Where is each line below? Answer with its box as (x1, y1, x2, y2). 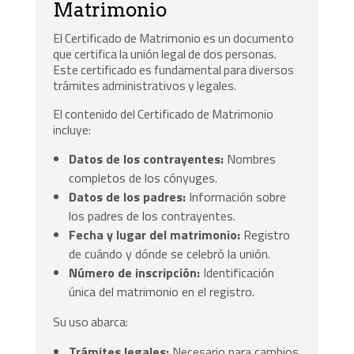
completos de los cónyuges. (69, 168, 218, 188)
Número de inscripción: (69, 263, 201, 283)
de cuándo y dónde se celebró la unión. (69, 244, 271, 264)
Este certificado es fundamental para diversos (53, 59, 295, 79)
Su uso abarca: (53, 312, 129, 332)
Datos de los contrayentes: (69, 149, 224, 169)
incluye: (53, 119, 92, 139)
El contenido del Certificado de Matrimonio (53, 104, 274, 123)
